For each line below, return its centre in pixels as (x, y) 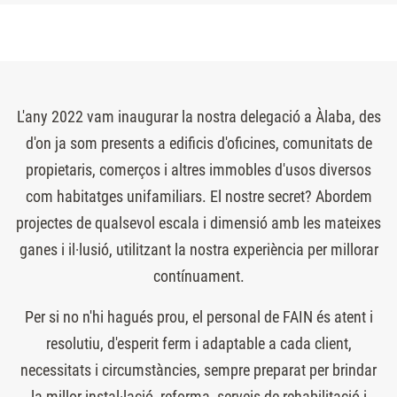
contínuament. (198, 276)
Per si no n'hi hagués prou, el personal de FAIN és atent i (198, 316)
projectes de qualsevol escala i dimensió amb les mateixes (198, 222)
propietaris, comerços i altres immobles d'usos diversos (198, 169)
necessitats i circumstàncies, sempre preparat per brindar (198, 370)
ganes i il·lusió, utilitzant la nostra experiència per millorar (198, 249)
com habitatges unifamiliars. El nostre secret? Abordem (198, 196)
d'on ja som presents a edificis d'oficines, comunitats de (198, 143)
